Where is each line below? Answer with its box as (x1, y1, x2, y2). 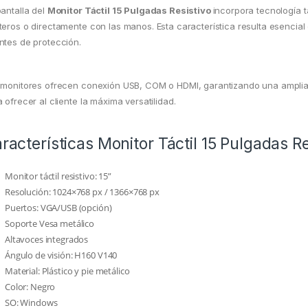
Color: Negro (5, 280, 56, 294)
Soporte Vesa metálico (5, 217, 95, 230)
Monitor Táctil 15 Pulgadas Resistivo (47, 5, 213, 16)
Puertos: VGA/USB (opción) (5, 201, 112, 214)
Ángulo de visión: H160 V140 (5, 249, 118, 262)
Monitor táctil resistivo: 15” (5, 170, 111, 183)
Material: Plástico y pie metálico (5, 265, 130, 278)
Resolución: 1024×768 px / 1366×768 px (5, 186, 159, 199)
